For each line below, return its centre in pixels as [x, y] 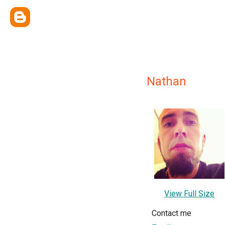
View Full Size [189, 194]
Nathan [166, 81]
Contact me [172, 213]
